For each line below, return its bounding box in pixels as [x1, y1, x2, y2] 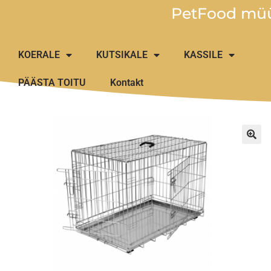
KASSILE [184, 48, 223, 60]
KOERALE [18, 48, 60, 60]
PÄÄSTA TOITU [18, 76, 86, 88]
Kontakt [110, 76, 143, 88]
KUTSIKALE [96, 48, 148, 60]
